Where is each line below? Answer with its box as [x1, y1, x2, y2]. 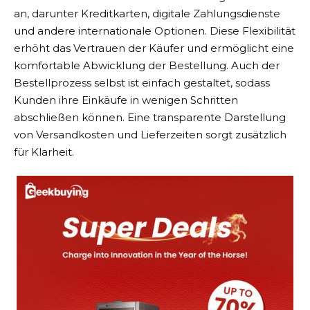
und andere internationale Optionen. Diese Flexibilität [14, 24, 295, 37]
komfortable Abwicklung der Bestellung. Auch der [14, 58, 280, 72]
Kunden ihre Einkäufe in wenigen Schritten [14, 93, 238, 107]
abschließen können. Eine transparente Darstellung [14, 110, 286, 124]
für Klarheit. [14, 145, 74, 158]
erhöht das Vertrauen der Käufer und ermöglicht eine [14, 41, 294, 55]
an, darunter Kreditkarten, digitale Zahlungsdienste [14, 6, 280, 20]
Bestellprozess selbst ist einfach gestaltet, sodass [14, 75, 270, 89]
